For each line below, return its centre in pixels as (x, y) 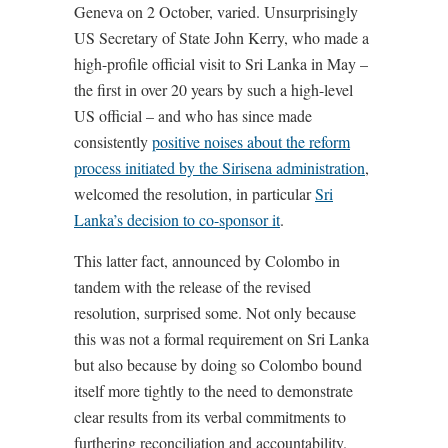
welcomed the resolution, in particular (194, 194)
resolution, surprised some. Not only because (215, 313)
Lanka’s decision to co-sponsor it (177, 220)
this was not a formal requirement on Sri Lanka (221, 339)
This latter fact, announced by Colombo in (207, 261)
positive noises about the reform (251, 142)
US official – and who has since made (193, 116)
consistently (113, 142)
